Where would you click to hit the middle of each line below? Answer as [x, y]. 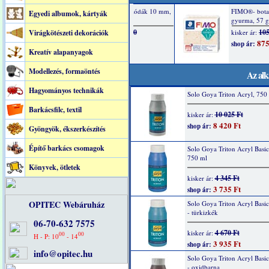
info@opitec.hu [63, 253]
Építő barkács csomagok [66, 148]
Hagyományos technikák [66, 90]
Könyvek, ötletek [54, 167]
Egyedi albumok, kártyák [68, 14]
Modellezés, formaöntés [64, 71]
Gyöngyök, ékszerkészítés [67, 129]
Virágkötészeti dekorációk [68, 33]
